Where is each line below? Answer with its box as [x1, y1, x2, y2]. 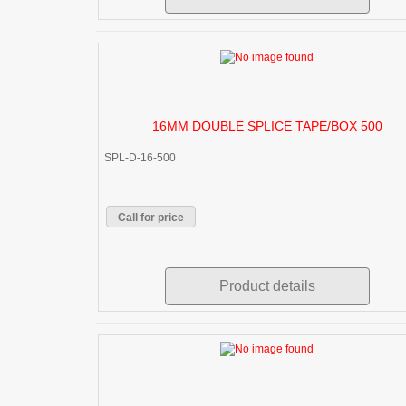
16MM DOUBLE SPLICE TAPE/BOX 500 [151, 119, 382, 134]
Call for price [118, 211, 184, 225]
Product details [218, 278, 315, 295]
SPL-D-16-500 [104, 151, 176, 165]
